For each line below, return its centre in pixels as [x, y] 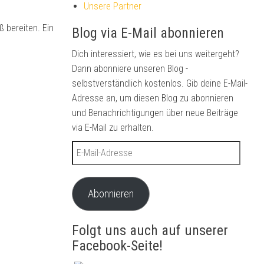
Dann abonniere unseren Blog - [130, 69]
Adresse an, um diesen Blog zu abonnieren [153, 98]
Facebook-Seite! [117, 246]
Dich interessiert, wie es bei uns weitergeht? [156, 54]
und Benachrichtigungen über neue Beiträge [155, 113]
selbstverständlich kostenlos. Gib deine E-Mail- [160, 83]
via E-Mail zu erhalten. [113, 128]
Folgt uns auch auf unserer [150, 230]
